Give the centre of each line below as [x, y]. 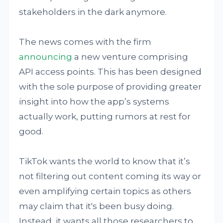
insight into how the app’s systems [94, 102]
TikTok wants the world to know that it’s [105, 161]
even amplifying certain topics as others [105, 191]
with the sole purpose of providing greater [111, 87]
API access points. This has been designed [111, 72]
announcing [46, 57]
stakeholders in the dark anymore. [93, 12]
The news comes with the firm [85, 42]
